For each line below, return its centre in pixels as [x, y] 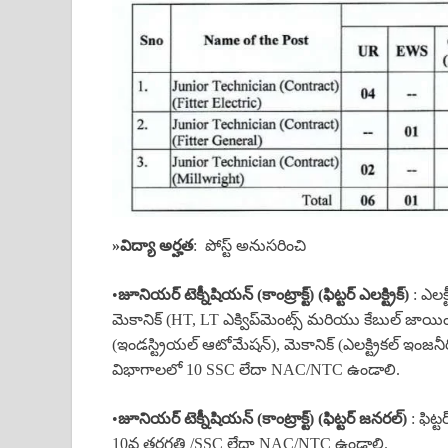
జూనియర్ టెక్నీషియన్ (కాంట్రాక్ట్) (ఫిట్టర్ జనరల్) [262, 418]
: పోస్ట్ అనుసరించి [249, 245]
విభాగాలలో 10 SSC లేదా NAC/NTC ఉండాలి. [256, 369]
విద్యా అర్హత [156, 245]
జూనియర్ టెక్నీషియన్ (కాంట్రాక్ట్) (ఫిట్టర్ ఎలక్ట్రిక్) [263, 294]
